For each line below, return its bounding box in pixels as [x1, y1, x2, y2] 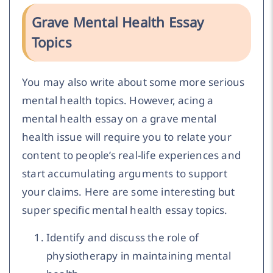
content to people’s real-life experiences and [22, 148, 241, 163]
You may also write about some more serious [22, 75, 245, 90]
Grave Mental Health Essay [31, 13, 204, 32]
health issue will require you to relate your [22, 130, 232, 144]
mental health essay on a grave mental [22, 112, 217, 126]
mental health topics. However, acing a [22, 93, 214, 108]
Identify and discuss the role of [46, 230, 199, 244]
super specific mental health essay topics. [22, 203, 230, 218]
